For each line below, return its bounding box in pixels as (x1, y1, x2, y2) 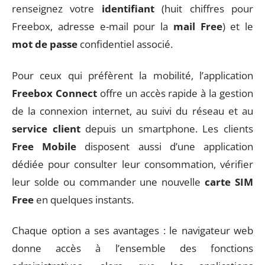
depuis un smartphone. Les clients (80, 121, 254, 135)
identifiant (101, 2, 154, 15)
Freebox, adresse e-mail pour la (12, 20, 173, 33)
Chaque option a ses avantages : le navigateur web (12, 224, 253, 237)
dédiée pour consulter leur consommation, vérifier (12, 157, 253, 171)
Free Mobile (12, 139, 77, 153)
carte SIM (205, 174, 254, 189)
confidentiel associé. (77, 37, 173, 51)
